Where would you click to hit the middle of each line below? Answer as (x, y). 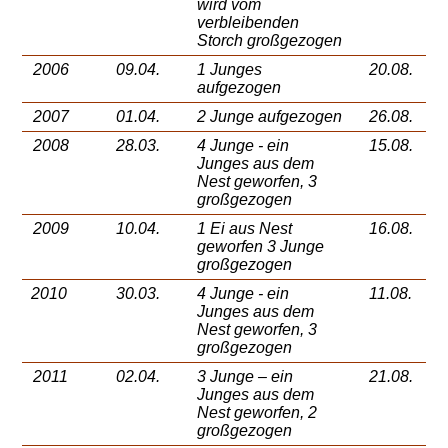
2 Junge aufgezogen (270, 117)
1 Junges (230, 70)
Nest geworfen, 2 (257, 413)
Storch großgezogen (270, 41)
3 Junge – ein (245, 377)
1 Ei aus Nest (245, 229)
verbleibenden (248, 23)
